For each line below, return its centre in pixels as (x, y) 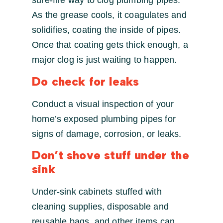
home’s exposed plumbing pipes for (104, 119)
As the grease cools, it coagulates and (109, 15)
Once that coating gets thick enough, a (110, 45)
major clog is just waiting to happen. (105, 60)
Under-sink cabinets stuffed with (97, 192)
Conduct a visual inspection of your (103, 104)
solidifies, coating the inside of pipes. (107, 30)
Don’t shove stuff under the (111, 155)
